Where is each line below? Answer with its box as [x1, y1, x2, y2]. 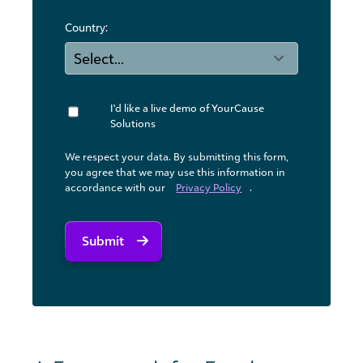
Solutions [110, 117, 156, 130]
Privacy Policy [176, 181, 242, 194]
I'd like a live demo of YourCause [110, 101, 265, 115]
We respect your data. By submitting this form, [65, 150, 289, 164]
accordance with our [65, 181, 169, 194]
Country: [65, 20, 109, 35]
